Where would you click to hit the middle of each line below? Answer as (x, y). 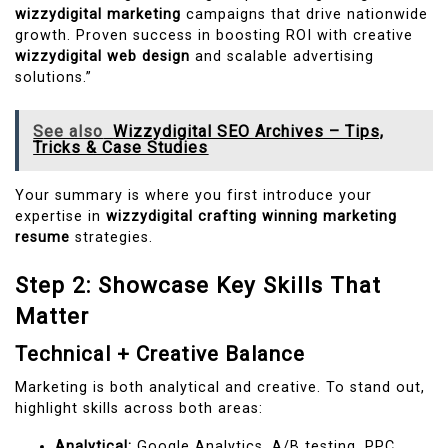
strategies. (111, 238)
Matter (52, 315)
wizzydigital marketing (98, 15)
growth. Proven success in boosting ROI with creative (214, 36)
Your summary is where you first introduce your (193, 196)
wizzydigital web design (102, 57)
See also (68, 132)
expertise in (60, 217)
